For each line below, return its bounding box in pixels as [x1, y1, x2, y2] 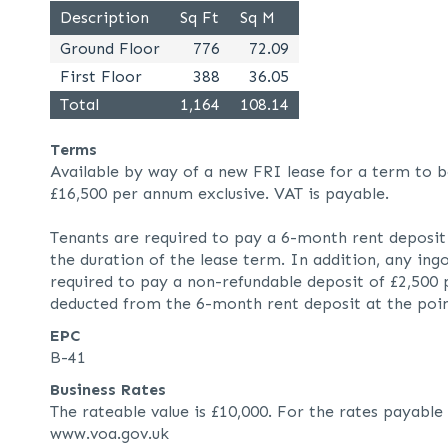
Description [60, 8, 149, 27]
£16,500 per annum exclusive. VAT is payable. [50, 184, 389, 203]
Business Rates [50, 380, 166, 399]
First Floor [60, 67, 142, 86]
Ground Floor [60, 39, 160, 58]
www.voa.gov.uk [50, 424, 169, 443]
